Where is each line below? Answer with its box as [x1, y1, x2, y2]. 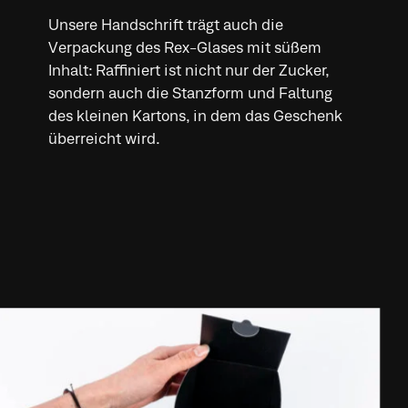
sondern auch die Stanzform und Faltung [47, 87, 332, 102]
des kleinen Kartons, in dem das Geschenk [47, 110, 342, 125]
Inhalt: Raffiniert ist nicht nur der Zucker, [47, 65, 329, 79]
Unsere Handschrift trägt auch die [47, 19, 283, 34]
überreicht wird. [47, 133, 160, 148]
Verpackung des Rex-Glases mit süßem [47, 42, 321, 56]
